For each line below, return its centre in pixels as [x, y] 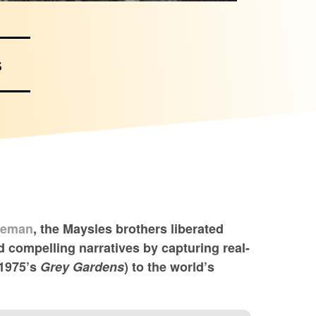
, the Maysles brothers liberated [128, 228]
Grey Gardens [82, 266]
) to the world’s [169, 266]
